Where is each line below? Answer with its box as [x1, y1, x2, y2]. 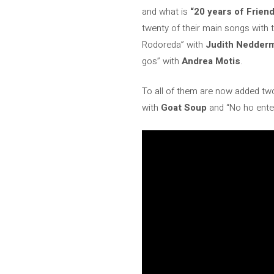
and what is [142, 4, 190, 18]
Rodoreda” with [142, 37, 206, 51]
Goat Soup [161, 101, 207, 114]
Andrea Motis [182, 54, 240, 68]
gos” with [142, 54, 182, 68]
